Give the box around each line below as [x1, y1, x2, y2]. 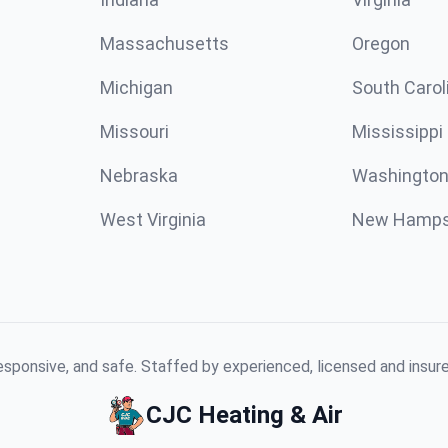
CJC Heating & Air [145, 401, 343, 429]
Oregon [352, 33, 410, 54]
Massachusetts [100, 33, 229, 54]
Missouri [100, 121, 169, 142]
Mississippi [352, 121, 443, 142]
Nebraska [100, 165, 178, 186]
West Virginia [100, 209, 206, 230]
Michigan [100, 77, 173, 98]
